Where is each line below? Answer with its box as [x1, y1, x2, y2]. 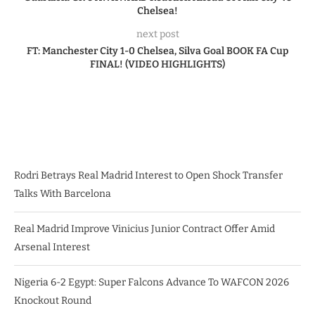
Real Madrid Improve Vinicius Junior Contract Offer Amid [14, 223, 275, 236]
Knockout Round [14, 295, 91, 307]
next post [136, 28, 179, 41]
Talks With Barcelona [14, 188, 111, 200]
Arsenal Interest [14, 241, 90, 254]
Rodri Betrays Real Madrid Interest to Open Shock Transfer [14, 169, 283, 182]
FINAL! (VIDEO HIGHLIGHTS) [90, 58, 225, 71]
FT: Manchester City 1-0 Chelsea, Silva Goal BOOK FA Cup [27, 45, 288, 58]
